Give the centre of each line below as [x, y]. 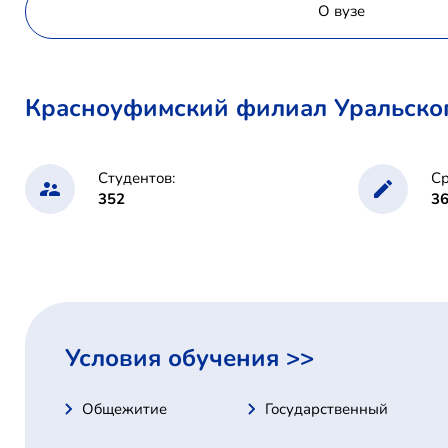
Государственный [327, 408]
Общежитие [124, 408]
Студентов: [136, 177]
